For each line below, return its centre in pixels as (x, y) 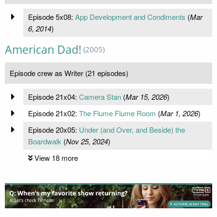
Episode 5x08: (51, 16)
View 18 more (56, 157)
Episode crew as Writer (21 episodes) (69, 73)
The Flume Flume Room (117, 113)
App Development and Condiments (130, 16)
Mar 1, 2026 (179, 113)
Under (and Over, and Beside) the (132, 129)
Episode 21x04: (53, 96)
